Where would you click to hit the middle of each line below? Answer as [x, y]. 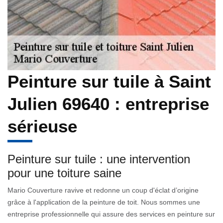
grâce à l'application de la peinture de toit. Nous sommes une [104, 202]
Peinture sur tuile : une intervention [99, 159]
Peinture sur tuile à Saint [109, 81]
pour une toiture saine [64, 173]
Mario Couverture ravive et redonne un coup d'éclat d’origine [103, 190]
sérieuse [42, 126]
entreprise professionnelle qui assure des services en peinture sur [111, 214]
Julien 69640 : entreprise [108, 104]
